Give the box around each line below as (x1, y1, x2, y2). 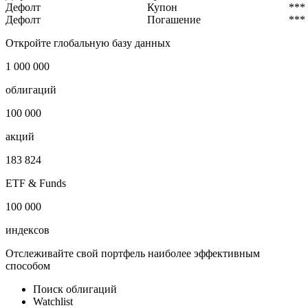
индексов (5, 224, 49, 236)
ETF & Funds (5, 177, 66, 190)
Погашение (147, 14, 201, 26)
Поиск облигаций (33, 283, 117, 296)
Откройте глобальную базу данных (5, 37, 170, 49)
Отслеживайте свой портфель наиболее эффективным (5, 247, 260, 260)
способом (5, 260, 50, 272)
